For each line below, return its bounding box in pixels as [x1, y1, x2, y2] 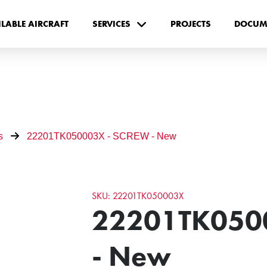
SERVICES [92, 18, 131, 29]
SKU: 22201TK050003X [92, 189, 184, 202]
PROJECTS [170, 18, 211, 29]
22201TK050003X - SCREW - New [26, 131, 176, 141]
